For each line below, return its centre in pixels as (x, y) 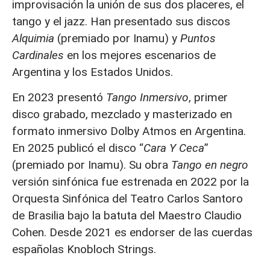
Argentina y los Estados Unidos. (94, 72)
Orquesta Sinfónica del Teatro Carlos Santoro (127, 199)
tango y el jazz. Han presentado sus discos (121, 21)
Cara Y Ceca (174, 148)
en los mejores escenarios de (140, 55)
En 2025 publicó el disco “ (78, 148)
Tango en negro (210, 165)
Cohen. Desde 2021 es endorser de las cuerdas (132, 233)
